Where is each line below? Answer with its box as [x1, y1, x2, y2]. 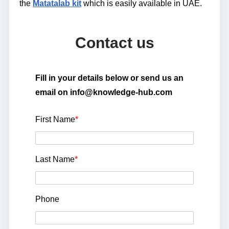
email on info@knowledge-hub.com [35, 88, 172, 97]
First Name [35, 115, 75, 124]
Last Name [35, 155, 75, 164]
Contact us [75, 34, 154, 52]
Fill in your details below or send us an [35, 74, 184, 83]
